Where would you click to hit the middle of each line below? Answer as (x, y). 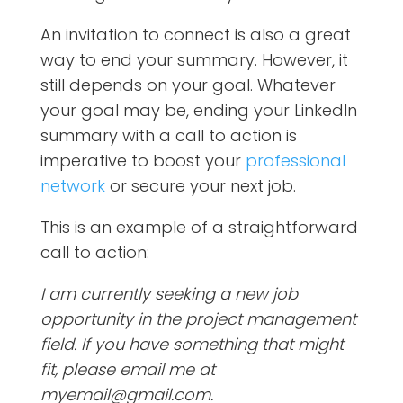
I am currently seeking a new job (169, 293)
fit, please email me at (127, 369)
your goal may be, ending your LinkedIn (198, 110)
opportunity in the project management (198, 318)
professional (295, 160)
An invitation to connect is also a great (195, 34)
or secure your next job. (200, 185)
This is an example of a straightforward (199, 227)
